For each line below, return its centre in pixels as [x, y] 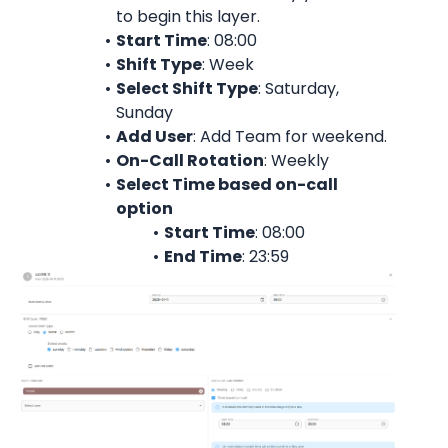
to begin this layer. [188, 17]
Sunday [144, 113]
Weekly [299, 161]
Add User [154, 137]
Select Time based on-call [226, 185]
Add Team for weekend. [293, 137]
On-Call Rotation [189, 161]
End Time [202, 257]
